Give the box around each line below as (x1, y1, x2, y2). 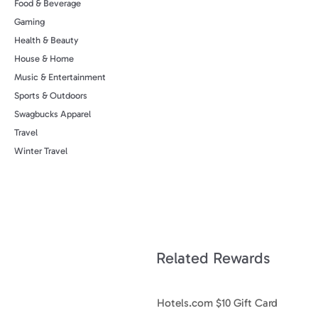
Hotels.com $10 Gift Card (157, 295, 278, 309)
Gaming (14, 16, 45, 27)
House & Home (14, 53, 74, 64)
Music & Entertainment (14, 72, 106, 82)
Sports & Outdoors (14, 90, 87, 101)
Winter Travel (14, 146, 67, 156)
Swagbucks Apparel (14, 109, 91, 119)
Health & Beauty (14, 35, 79, 45)
